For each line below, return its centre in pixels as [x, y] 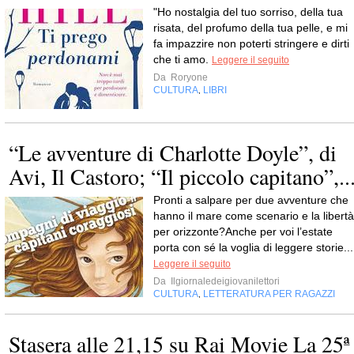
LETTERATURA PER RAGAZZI [269, 294]
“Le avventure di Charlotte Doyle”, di [173, 152]
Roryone [188, 77]
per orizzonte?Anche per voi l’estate [243, 231]
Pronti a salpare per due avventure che [251, 200]
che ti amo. [183, 59]
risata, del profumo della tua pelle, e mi [250, 27]
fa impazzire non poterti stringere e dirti [251, 43]
